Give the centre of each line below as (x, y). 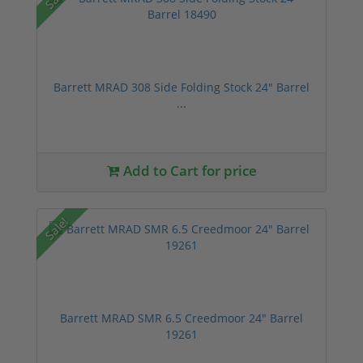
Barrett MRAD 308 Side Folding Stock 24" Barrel (181, 87)
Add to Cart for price (188, 170)
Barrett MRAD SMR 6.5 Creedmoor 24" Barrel (181, 318)
